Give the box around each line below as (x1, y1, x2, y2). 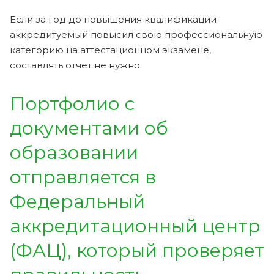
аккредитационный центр (10, 214, 261, 237)
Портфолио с (10, 92, 135, 115)
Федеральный (10, 190, 145, 213)
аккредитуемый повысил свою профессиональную (10, 28, 262, 40)
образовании (10, 141, 138, 164)
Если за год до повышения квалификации (10, 13, 217, 25)
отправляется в (10, 165, 156, 188)
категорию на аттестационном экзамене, (10, 43, 211, 56)
